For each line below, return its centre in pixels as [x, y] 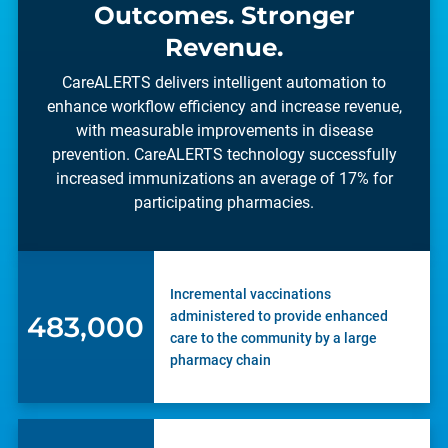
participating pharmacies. [224, 202]
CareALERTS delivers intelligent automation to [224, 82]
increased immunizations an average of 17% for [224, 178]
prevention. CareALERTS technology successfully [224, 154]
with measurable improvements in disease [224, 130]
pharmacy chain [221, 359]
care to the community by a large [273, 337]
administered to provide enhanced [278, 315]
